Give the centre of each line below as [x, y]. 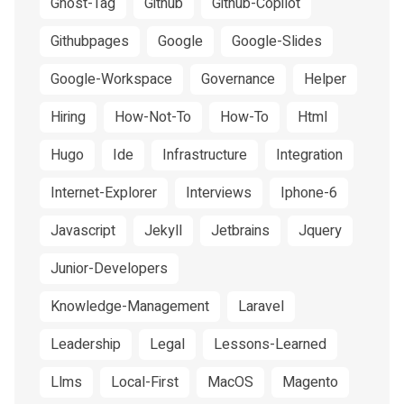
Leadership [86, 344]
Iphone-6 [309, 193]
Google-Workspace [111, 79]
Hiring [68, 117]
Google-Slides [277, 41]
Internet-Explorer [104, 193]
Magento [310, 382]
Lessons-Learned [270, 344]
